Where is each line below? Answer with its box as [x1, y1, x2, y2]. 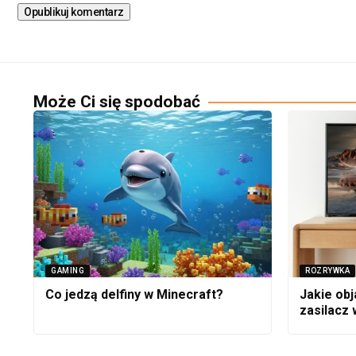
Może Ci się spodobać [33, 92, 200, 112]
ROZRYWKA [305, 266, 350, 276]
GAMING [51, 266, 84, 276]
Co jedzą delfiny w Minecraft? [45, 287, 223, 303]
